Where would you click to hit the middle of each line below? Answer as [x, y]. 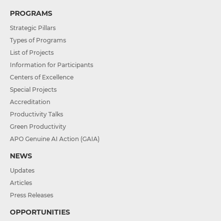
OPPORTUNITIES [40, 212]
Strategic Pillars [33, 28]
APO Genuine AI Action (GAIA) [55, 139]
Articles [21, 183]
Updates [22, 170]
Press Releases [32, 195]
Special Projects [33, 89]
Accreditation [30, 102]
